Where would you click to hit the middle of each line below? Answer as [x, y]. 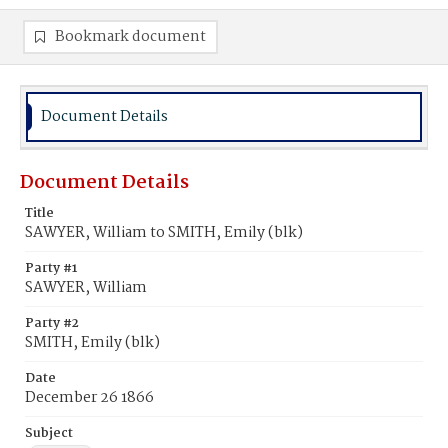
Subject [49, 433]
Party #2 [52, 323]
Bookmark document [130, 37]
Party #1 [51, 268]
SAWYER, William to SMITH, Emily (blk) [164, 233]
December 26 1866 [89, 398]
